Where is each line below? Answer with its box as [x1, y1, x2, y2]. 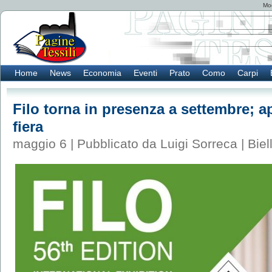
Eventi [134, 68, 157, 78]
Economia [83, 68, 121, 78]
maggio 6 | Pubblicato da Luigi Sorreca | [13, 137, 248, 151]
